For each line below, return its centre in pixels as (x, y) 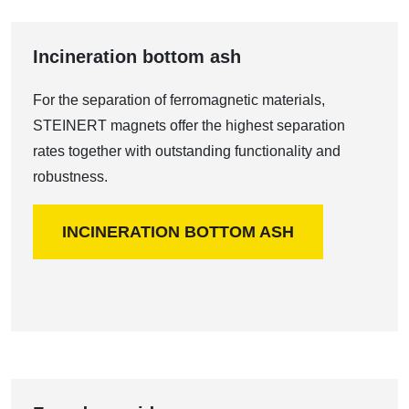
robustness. (70, 177)
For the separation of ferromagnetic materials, (179, 100)
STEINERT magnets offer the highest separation (189, 126)
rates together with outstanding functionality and (187, 151)
